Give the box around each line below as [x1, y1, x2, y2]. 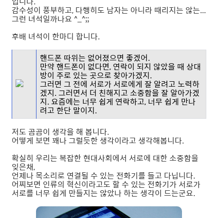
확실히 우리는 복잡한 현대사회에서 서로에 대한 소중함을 [12, 152, 199, 164]
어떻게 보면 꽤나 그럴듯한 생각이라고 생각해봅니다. [12, 134, 184, 147]
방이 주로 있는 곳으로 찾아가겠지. [40, 69, 152, 82]
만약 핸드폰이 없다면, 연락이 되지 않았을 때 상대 [40, 60, 201, 73]
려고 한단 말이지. [40, 104, 97, 117]
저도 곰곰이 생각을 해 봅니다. [12, 126, 109, 138]
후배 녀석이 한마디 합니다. [12, 30, 100, 43]
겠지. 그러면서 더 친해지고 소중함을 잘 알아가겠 [40, 87, 200, 99]
